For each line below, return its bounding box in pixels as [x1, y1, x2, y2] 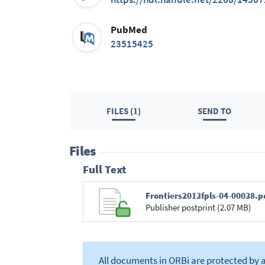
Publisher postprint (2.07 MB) [145, 201, 251, 213]
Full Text [82, 163, 127, 177]
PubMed [111, 24, 148, 37]
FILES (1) [106, 105, 141, 117]
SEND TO [198, 105, 232, 117]
